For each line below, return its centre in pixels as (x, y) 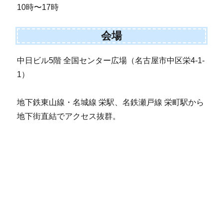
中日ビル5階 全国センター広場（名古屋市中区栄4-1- (111, 61)
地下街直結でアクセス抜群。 (69, 116)
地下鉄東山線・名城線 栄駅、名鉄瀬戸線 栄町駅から (111, 103)
